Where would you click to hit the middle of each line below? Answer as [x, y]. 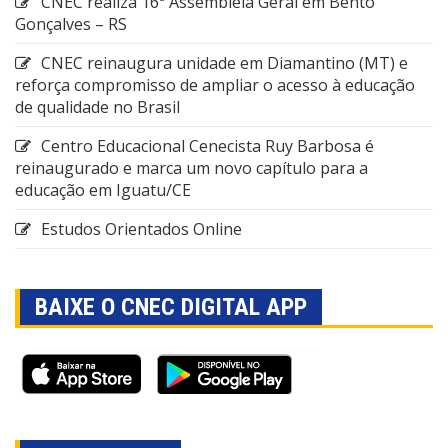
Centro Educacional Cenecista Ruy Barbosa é [207, 146]
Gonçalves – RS [71, 24]
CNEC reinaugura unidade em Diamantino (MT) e [224, 63]
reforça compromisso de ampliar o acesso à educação [215, 85]
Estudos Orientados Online [141, 229]
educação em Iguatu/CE [103, 190]
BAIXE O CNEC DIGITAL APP [171, 307]
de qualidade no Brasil [97, 107]
